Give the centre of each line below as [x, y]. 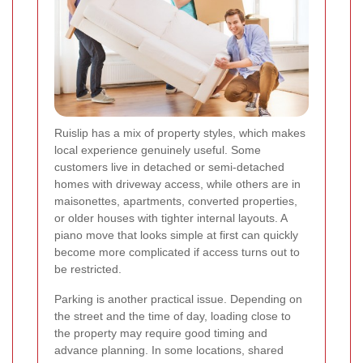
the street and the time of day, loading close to [173, 316]
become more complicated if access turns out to [177, 252]
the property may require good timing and [161, 333]
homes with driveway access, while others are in [177, 184]
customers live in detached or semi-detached [169, 167]
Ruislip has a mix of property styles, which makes [180, 132]
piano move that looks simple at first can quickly [176, 235]
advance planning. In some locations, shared [169, 350]
